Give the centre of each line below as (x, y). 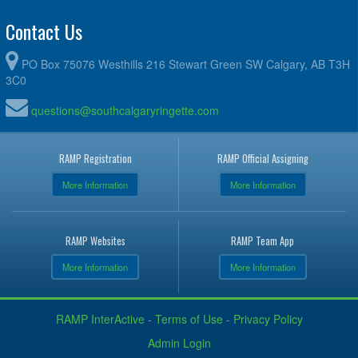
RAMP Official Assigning (263, 158)
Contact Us (44, 31)
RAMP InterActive (100, 318)
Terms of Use (189, 318)
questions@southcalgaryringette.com (125, 110)
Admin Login (179, 342)
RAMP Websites (95, 241)
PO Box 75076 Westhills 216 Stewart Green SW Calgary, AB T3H (186, 64)
